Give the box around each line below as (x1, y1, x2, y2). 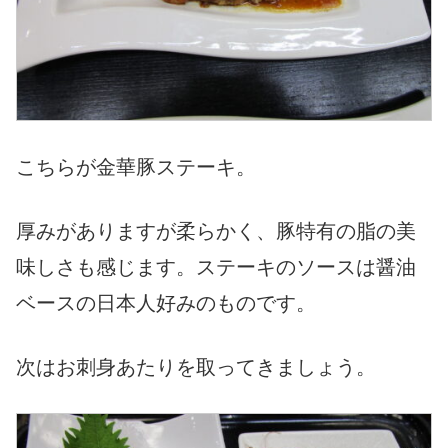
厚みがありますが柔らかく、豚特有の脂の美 (16, 219, 416, 242)
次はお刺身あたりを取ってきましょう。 (16, 355, 376, 378)
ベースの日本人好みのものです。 (16, 291, 316, 314)
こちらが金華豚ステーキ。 (16, 155, 256, 178)
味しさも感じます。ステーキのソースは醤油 (16, 255, 416, 278)
